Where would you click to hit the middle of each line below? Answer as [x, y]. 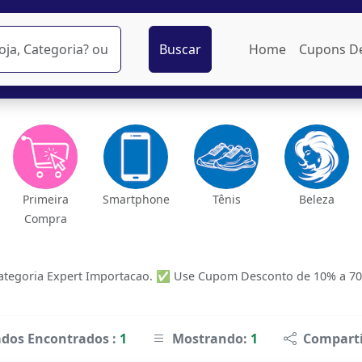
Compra [45, 219]
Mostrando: [211, 339]
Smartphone [136, 199]
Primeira [45, 199]
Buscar [180, 49]
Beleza [317, 199]
